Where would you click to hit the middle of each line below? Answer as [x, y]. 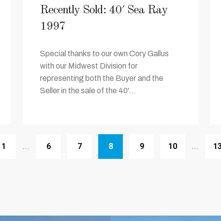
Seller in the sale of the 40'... [88, 91]
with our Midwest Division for [89, 66]
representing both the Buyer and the [102, 78]
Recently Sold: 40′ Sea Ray [104, 10]
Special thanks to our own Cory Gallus [104, 54]
